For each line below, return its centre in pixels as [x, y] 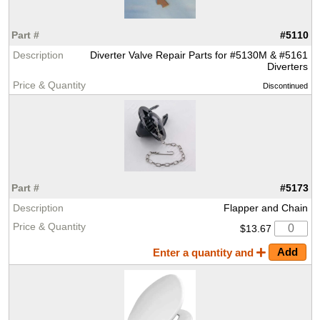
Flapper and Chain [265, 208]
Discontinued [285, 86]
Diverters [287, 67]
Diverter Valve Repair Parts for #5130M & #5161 [199, 55]
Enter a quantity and [205, 253]
